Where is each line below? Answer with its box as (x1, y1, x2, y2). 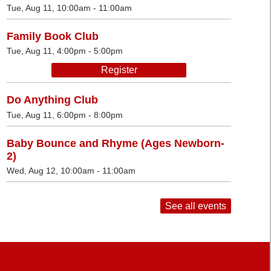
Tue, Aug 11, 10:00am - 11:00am (7, 2, 132, 13)
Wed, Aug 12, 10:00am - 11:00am (7, 166, 135, 176)
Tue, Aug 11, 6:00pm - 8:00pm (7, 109, 123, 120)
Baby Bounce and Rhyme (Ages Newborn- (7, 137, 224, 149)
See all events (165, 201, 226, 212)
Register (100, 65, 137, 76)
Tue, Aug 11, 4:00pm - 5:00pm (7, 46, 123, 56)
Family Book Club (7, 30, 99, 42)
